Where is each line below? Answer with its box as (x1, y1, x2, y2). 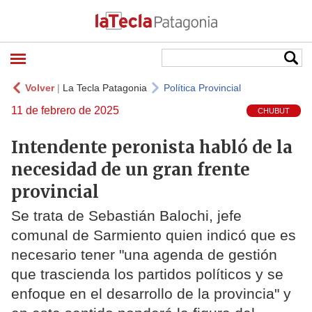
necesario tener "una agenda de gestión (11, 247, 277, 263)
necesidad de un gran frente (11, 158, 250, 180)
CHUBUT (258, 107, 290, 116)
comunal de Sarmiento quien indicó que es (11, 227, 296, 244)
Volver (25, 82, 54, 93)
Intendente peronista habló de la (11, 136, 292, 158)
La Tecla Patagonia (63, 82, 147, 93)
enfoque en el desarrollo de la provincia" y (11, 286, 291, 302)
